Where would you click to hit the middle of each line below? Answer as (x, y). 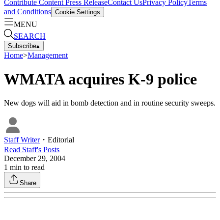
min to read (26, 167)
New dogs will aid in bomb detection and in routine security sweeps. (110, 103)
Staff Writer (22, 140)
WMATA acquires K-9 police (100, 79)
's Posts (48, 150)
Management (48, 55)
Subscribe (22, 46)
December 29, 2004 (35, 159)
